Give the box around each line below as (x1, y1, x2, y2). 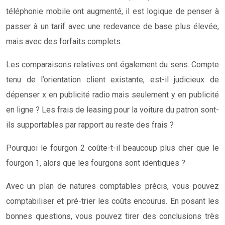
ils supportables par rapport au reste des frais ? (6, 120, 174, 130)
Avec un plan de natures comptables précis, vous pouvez (6, 181, 219, 191)
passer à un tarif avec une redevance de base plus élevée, (6, 21, 219, 31)
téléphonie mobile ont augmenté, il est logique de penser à (6, 6, 219, 16)
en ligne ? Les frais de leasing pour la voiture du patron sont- (6, 104, 219, 115)
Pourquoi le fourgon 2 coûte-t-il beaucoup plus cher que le (6, 143, 219, 153)
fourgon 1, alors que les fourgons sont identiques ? (6, 158, 185, 168)
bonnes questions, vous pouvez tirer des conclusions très (6, 211, 219, 221)
